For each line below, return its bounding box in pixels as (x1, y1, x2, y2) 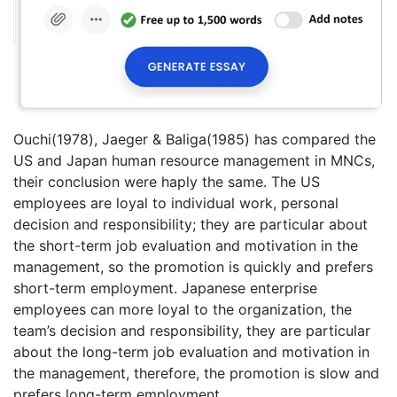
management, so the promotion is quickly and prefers (13, 257, 373, 276)
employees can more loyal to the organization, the (13, 300, 352, 318)
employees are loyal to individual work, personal (13, 193, 339, 212)
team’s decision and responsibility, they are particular (13, 321, 370, 339)
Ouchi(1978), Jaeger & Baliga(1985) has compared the (13, 129, 376, 148)
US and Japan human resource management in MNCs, (13, 151, 375, 169)
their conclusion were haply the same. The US (13, 172, 320, 191)
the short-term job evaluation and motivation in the (13, 236, 358, 254)
